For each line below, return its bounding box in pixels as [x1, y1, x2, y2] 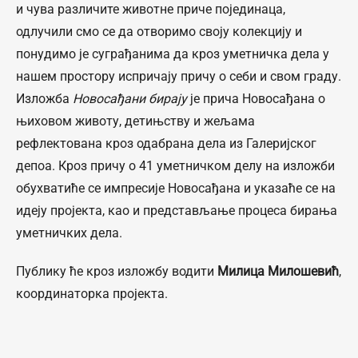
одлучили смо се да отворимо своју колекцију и [16, 24, 302, 39]
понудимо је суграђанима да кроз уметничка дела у [16, 46, 329, 62]
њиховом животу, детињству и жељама [16, 113, 255, 129]
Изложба [16, 91, 73, 106]
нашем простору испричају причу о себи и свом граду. [16, 69, 341, 84]
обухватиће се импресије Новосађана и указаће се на [16, 181, 336, 196]
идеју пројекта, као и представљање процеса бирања [16, 203, 337, 218]
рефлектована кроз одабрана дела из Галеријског [16, 136, 316, 151]
